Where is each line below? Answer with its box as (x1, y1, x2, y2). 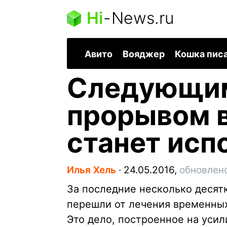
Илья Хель (67, 164, 116, 176)
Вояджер (123, 49, 165, 60)
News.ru (111, 8, 174, 28)
